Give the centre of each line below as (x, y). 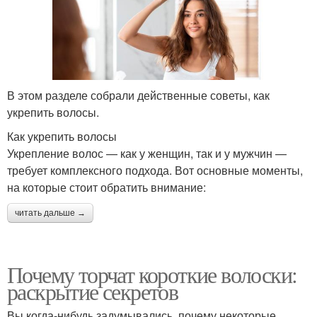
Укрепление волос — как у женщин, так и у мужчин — (147, 154)
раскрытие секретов (93, 292)
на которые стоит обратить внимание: (106, 188)
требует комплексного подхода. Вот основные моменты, (155, 171)
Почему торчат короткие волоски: (152, 275)
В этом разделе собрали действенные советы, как (138, 96)
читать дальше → (50, 213)
